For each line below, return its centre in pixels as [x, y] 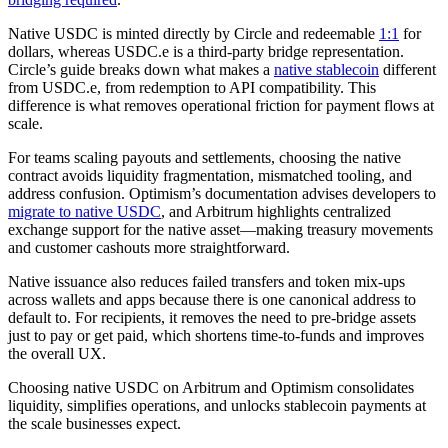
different [407, 69]
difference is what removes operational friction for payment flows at [221, 105]
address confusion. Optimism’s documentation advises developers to [222, 193]
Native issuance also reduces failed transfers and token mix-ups [206, 281]
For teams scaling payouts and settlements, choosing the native [204, 157]
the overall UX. [57, 353]
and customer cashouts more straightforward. [149, 247]
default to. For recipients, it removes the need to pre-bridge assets [212, 317]
